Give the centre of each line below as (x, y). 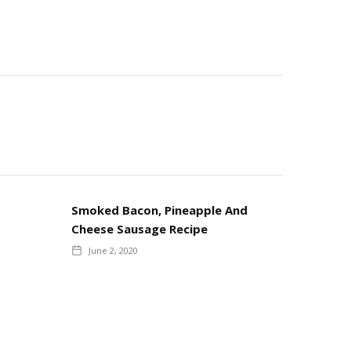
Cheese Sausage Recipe (139, 228)
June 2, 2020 (113, 250)
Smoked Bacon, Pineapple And (159, 210)
